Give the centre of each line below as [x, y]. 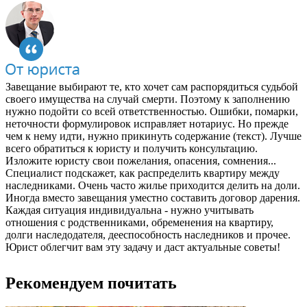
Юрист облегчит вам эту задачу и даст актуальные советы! [143, 247]
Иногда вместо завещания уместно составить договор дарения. [153, 197]
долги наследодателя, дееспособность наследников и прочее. [148, 234]
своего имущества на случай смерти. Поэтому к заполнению [148, 99]
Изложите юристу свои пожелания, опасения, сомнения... [141, 160]
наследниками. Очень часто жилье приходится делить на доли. [153, 185]
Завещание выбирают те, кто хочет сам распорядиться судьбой [152, 86]
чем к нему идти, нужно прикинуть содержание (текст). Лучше [153, 136]
